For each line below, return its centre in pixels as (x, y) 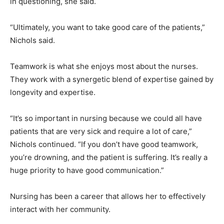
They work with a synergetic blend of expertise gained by (112, 79)
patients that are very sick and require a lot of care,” (101, 131)
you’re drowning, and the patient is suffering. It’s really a (109, 157)
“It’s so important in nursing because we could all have (106, 118)
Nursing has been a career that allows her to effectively (108, 196)
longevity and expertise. (53, 92)
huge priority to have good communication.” (87, 170)
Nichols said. (32, 40)
